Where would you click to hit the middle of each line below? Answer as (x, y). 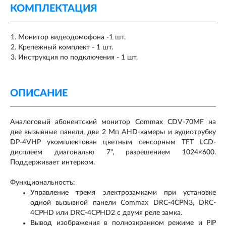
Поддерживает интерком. (52, 163)
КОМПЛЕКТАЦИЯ (54, 9)
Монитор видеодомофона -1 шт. (72, 38)
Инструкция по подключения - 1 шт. (78, 58)
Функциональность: (43, 183)
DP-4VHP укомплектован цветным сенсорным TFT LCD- (113, 143)
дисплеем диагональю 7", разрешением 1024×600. (113, 153)
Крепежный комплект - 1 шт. (66, 48)
